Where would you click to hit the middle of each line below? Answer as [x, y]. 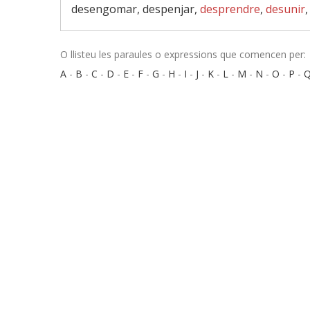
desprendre [230, 9]
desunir [285, 9]
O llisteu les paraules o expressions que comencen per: [183, 54]
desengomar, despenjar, [136, 9]
